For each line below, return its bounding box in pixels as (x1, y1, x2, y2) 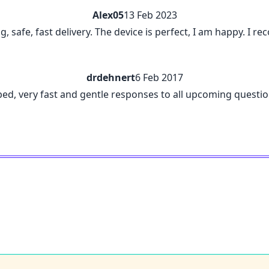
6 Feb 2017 (134, 70, 183, 84)
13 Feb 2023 (123, 8, 177, 22)
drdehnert (86, 70, 135, 84)
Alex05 (92, 8, 124, 22)
